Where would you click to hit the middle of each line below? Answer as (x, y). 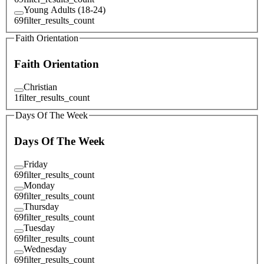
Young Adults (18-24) (65, 9)
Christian (40, 87)
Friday (36, 164)
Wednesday (45, 249)
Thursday (41, 206)
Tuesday (39, 227)
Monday (39, 185)
